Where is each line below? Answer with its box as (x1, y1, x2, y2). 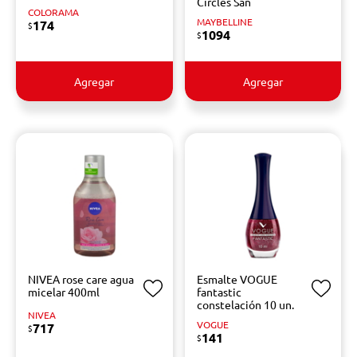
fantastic (196, 284, 241, 299)
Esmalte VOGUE (196, 272, 277, 286)
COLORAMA (28, 6, 79, 18)
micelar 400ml (28, 284, 100, 299)
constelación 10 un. (196, 297, 294, 312)
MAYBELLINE (196, 15, 253, 28)
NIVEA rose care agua (28, 272, 134, 286)
